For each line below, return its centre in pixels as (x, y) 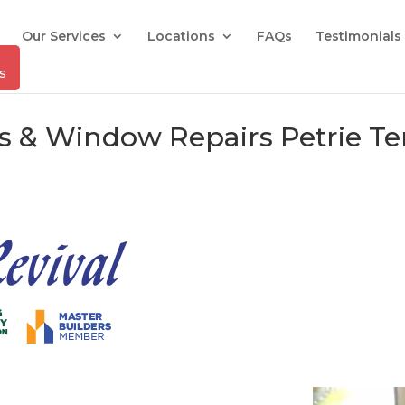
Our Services (64, 36)
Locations (182, 36)
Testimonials (359, 36)
